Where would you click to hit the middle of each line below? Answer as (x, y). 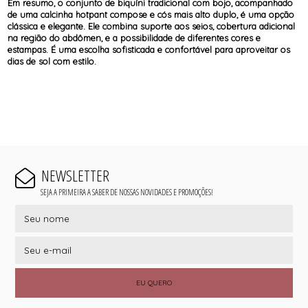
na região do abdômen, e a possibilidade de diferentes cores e (134, 38)
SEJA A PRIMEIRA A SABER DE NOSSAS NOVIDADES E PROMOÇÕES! (126, 192)
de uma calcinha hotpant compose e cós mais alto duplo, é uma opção (151, 15)
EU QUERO (154, 283)
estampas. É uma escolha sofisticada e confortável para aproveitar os (149, 50)
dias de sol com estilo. (52, 62)
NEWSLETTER (75, 176)
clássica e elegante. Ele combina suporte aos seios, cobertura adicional (152, 26)
